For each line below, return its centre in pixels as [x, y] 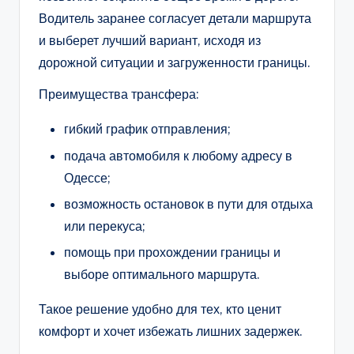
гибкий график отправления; [147, 129]
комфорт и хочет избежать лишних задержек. [171, 331]
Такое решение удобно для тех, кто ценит [160, 309]
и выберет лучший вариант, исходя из [150, 41]
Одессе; [87, 177]
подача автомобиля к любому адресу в [178, 155]
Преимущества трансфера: [119, 94]
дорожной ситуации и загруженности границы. [175, 63]
